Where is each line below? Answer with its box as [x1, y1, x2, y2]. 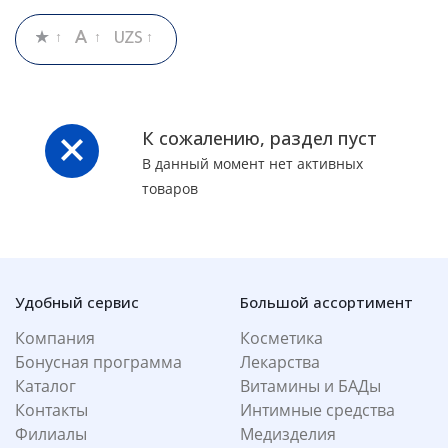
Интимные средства [240, 399, 395, 422]
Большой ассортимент [240, 292, 413, 313]
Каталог [15, 375, 76, 398]
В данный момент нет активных [142, 154, 363, 174]
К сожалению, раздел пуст [142, 126, 377, 151]
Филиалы [15, 423, 87, 446]
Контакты [15, 399, 88, 422]
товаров [142, 179, 198, 199]
